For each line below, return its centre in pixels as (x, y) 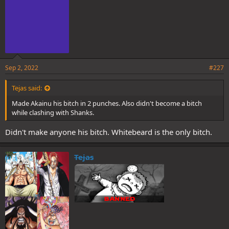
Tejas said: (27, 88)
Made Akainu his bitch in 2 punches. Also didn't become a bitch (107, 104)
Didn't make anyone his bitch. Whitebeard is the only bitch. (109, 132)
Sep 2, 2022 (22, 68)
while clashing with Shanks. (53, 113)
